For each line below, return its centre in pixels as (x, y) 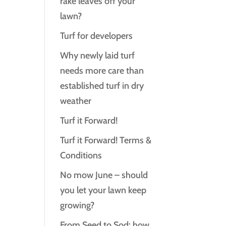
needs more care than (102, 71)
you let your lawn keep (103, 190)
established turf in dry (102, 86)
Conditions (81, 155)
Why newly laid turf (98, 55)
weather (76, 101)
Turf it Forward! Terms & (106, 140)
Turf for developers (97, 36)
